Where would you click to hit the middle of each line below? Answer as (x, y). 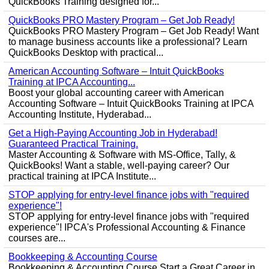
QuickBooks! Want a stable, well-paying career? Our (119, 165)
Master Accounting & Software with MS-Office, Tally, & (122, 155)
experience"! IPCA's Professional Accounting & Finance (127, 227)
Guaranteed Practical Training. (73, 144)
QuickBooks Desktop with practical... (86, 53)
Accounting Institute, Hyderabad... (80, 114)
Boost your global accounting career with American (116, 93)
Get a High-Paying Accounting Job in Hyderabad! (113, 133)
